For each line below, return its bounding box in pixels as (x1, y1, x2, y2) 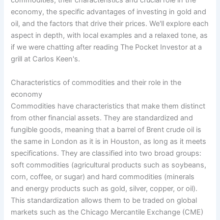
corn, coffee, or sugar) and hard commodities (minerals (11, 172, 195, 181)
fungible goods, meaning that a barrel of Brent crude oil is (11, 125, 202, 134)
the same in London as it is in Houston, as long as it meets (11, 137, 207, 146)
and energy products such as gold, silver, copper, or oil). (11, 184, 198, 193)
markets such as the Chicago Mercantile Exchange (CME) (11, 207, 204, 217)
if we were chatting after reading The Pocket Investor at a (11, 43, 202, 52)
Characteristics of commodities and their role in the (11, 78, 182, 87)
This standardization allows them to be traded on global (11, 195, 197, 205)
